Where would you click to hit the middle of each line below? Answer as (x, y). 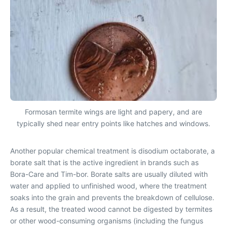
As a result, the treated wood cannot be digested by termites (111, 209)
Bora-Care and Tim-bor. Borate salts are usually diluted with (109, 174)
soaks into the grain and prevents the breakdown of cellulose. (112, 197)
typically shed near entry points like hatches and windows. (113, 123)
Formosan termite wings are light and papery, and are (113, 111)
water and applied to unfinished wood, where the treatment (108, 185)
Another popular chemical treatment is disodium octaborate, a (112, 150)
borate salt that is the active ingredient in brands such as (104, 162)
